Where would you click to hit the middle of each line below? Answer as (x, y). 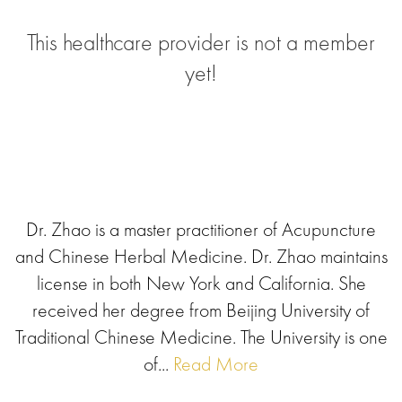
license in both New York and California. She (201, 283)
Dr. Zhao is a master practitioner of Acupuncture (201, 229)
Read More (214, 364)
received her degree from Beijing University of (201, 310)
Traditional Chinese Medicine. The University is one (201, 337)
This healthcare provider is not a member (201, 42)
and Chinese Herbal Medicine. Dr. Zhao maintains (201, 256)
